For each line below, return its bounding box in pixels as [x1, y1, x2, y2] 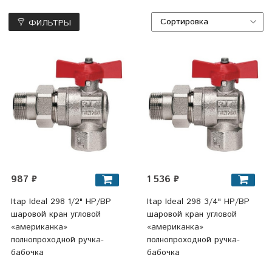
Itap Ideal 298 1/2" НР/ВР [10, 195, 111, 208]
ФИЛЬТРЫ [29, 16, 71, 29]
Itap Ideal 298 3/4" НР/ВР [146, 195, 250, 208]
